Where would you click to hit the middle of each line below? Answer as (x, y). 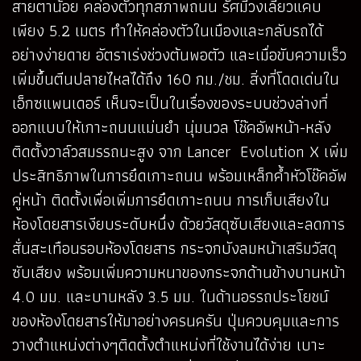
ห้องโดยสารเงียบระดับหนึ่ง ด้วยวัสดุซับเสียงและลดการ (178, 224)
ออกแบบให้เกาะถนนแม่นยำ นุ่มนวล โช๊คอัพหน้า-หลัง (172, 127)
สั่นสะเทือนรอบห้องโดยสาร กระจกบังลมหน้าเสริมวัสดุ (174, 248)
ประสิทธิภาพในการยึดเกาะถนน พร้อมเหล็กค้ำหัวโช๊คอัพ (180, 175)
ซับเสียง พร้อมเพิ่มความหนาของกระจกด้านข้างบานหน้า (179, 272)
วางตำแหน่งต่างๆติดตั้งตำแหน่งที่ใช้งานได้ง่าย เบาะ (169, 344)
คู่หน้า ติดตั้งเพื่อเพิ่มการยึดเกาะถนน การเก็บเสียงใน (171, 199)
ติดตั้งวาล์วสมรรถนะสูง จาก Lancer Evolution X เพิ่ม (180, 151)
